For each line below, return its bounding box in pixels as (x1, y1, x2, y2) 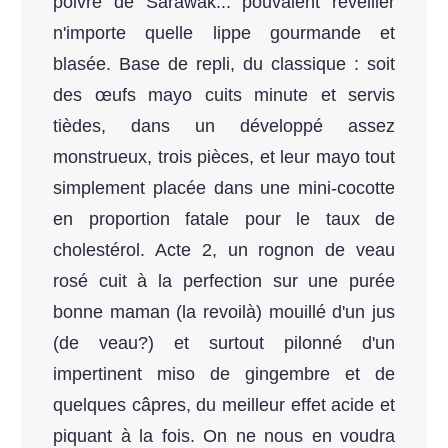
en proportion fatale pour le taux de (53, 209, 395, 230)
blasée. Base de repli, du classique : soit (53, 54, 395, 75)
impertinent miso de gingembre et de (53, 364, 395, 385)
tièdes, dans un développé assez (53, 116, 395, 137)
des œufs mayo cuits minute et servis (53, 85, 395, 106)
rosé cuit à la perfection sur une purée (53, 271, 395, 292)
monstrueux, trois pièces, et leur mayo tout (53, 147, 395, 168)
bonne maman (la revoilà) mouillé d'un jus (53, 302, 395, 323)
